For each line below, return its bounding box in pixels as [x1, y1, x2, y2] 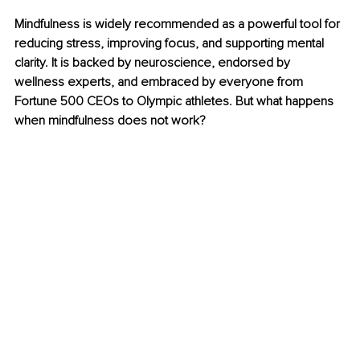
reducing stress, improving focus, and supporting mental [14, 35, 327, 52]
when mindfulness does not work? [14, 112, 206, 129]
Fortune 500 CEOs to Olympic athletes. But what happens [14, 93, 337, 110]
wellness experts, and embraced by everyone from [14, 74, 306, 91]
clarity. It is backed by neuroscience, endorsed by [14, 55, 293, 72]
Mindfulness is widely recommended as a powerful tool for [14, 16, 343, 33]
